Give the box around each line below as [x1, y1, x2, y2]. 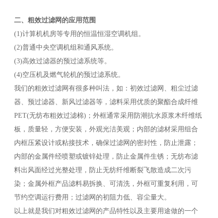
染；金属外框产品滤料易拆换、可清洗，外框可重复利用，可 [14, 180, 198, 188]
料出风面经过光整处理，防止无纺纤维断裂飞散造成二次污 [14, 166, 191, 174]
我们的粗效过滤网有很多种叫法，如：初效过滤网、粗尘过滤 [14, 85, 198, 92]
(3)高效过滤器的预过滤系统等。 [14, 57, 111, 65]
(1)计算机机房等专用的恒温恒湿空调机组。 [14, 30, 145, 38]
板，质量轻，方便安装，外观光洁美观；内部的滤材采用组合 [14, 126, 198, 133]
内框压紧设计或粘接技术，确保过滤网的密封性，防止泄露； [14, 139, 198, 147]
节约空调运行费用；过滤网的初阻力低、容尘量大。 [14, 194, 171, 201]
